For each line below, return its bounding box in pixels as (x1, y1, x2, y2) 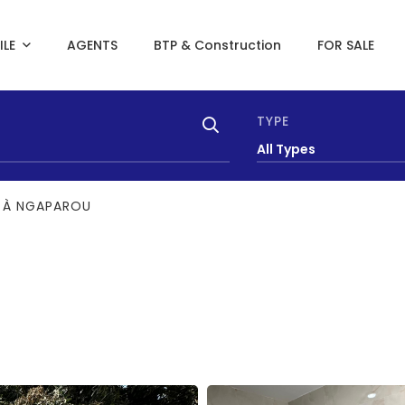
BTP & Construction (153, 36, 281, 54)
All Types (257, 140, 316, 159)
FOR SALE (316, 36, 374, 54)
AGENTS (66, 36, 118, 54)
